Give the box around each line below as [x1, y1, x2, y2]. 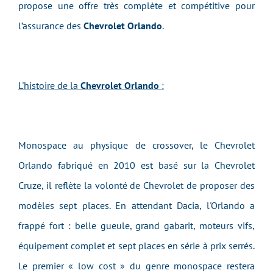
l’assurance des [18, 19, 83, 32]
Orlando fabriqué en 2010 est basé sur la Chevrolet [18, 159, 255, 171]
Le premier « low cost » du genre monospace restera [18, 260, 255, 272]
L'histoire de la [18, 79, 80, 91]
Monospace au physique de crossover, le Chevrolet [18, 139, 255, 151]
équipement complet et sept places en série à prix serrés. [18, 239, 255, 252]
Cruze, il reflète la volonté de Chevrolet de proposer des [18, 179, 255, 191]
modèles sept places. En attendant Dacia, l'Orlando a [18, 199, 255, 211]
